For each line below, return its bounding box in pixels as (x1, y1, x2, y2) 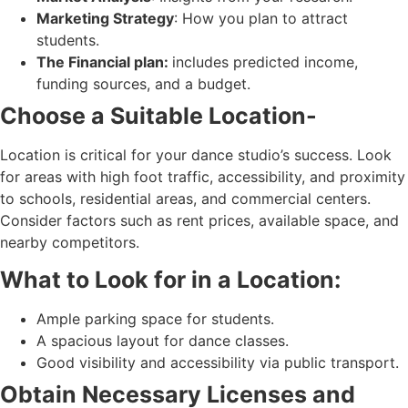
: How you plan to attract (174, 8, 348, 27)
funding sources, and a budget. (36, 74, 250, 93)
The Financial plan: (36, 52, 172, 71)
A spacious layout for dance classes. (36, 331, 289, 351)
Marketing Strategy (36, 8, 174, 27)
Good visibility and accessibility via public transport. (36, 353, 399, 372)
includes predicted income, (172, 52, 358, 71)
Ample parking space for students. (36, 310, 274, 329)
